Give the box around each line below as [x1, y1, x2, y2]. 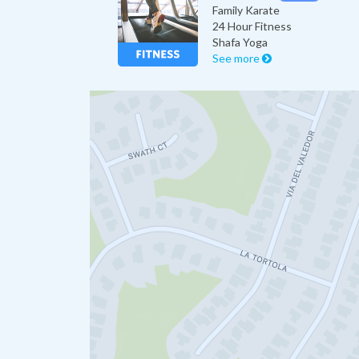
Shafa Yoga [212, 34, 268, 49]
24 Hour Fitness [212, 18, 292, 33]
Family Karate [212, 2, 280, 17]
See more [212, 50, 262, 65]
